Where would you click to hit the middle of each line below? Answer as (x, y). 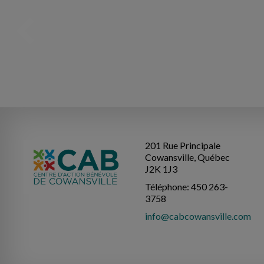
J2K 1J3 (161, 169)
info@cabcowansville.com (198, 216)
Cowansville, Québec (187, 157)
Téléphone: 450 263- (186, 186)
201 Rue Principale (182, 145)
